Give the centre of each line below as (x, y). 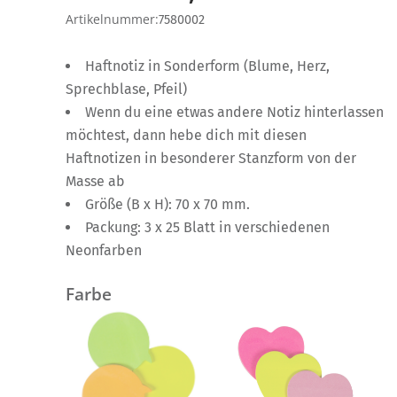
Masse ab (95, 181)
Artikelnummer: (112, 19)
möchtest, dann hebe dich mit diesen (186, 135)
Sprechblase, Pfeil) (126, 89)
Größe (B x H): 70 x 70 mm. (167, 204)
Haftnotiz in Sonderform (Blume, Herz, (207, 66)
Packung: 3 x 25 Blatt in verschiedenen (207, 227)
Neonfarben (104, 250)
